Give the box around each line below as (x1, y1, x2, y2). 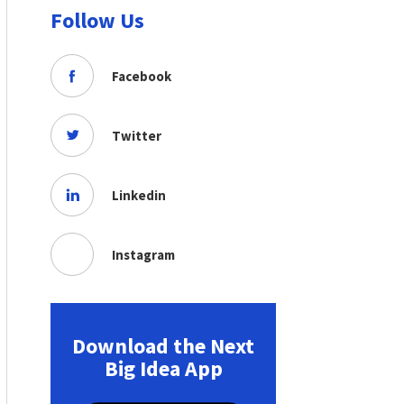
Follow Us (50, 6, 144, 34)
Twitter (112, 126, 161, 144)
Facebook (112, 67, 171, 85)
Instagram (112, 245, 175, 263)
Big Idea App (104, 354, 223, 382)
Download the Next (72, 332, 254, 360)
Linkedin (112, 186, 166, 204)
